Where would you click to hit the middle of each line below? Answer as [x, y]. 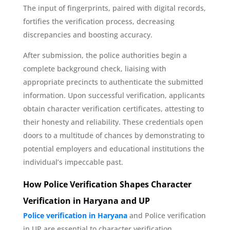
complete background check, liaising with [94, 68]
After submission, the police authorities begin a [105, 55]
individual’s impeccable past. [73, 162]
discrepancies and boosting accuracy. [88, 34]
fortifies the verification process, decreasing [99, 21]
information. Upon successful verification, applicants [114, 95]
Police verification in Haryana [75, 215]
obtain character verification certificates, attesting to [113, 108]
